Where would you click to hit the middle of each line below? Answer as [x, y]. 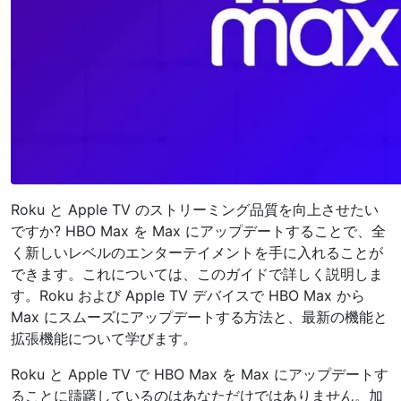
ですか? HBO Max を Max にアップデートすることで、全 [198, 231]
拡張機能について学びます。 [104, 338]
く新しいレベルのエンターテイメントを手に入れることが [197, 252]
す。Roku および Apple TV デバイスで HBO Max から [188, 295]
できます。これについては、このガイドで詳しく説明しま [197, 274]
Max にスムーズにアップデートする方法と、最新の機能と [199, 317]
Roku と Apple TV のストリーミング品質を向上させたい [195, 209]
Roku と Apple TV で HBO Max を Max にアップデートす [200, 374]
